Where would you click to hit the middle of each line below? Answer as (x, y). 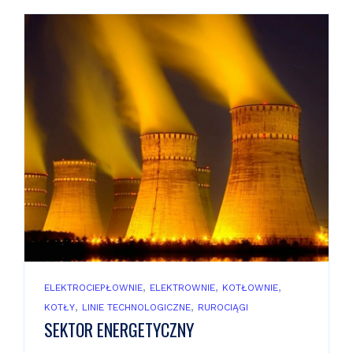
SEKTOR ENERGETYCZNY (119, 329)
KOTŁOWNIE (250, 287)
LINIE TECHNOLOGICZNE (136, 307)
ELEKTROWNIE (182, 287)
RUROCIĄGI (223, 307)
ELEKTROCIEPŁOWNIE (93, 287)
